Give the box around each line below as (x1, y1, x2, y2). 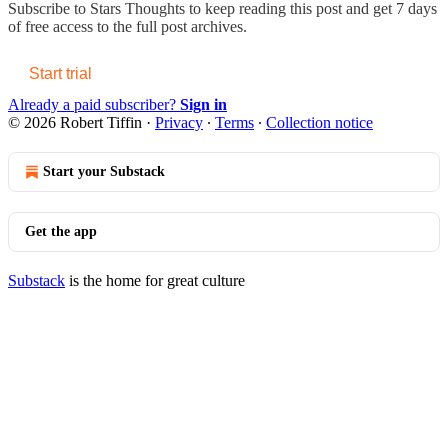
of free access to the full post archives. (8, 17, 247, 35)
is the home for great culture (65, 271, 245, 289)
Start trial (29, 64, 92, 82)
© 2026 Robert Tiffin (8, 113, 142, 131)
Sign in (180, 95, 227, 113)
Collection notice (266, 113, 373, 131)
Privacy (155, 113, 203, 131)
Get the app (25, 223, 97, 239)
